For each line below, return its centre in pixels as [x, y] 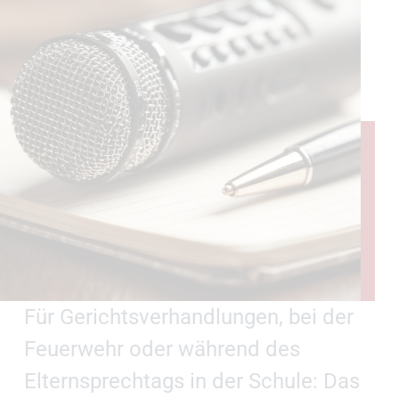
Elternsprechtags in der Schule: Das [191, 382]
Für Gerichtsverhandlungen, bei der [188, 318]
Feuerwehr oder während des [162, 350]
